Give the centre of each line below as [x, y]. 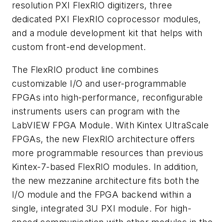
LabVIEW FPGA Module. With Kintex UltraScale [111, 125]
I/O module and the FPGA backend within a [102, 194]
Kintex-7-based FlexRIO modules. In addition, [105, 166]
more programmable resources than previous [108, 153]
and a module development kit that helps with [107, 33]
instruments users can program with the [96, 111]
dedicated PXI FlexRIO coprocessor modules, [107, 19]
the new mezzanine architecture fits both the [106, 180]
